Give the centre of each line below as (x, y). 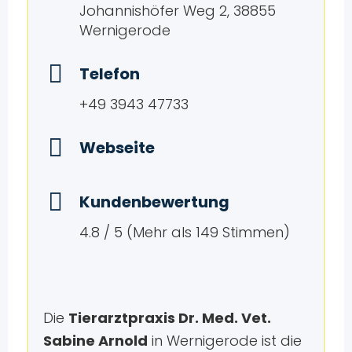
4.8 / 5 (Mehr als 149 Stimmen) (184, 233)
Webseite (117, 148)
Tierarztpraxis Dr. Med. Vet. (169, 318)
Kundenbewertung (154, 202)
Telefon (109, 74)
